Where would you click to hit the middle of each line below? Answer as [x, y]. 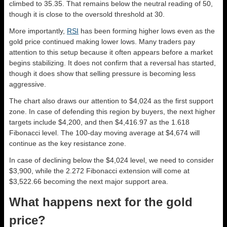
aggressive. [28, 84]
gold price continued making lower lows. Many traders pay [102, 42]
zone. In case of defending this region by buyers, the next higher [112, 112]
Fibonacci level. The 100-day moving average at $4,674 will [104, 133]
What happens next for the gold [101, 202]
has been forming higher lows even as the [147, 31]
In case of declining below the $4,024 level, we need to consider [111, 160]
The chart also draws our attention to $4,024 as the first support [111, 101]
